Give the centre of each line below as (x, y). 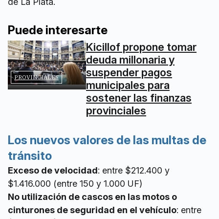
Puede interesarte (58, 30)
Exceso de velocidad (53, 171)
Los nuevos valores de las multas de (107, 140)
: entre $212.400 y (134, 171)
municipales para (128, 85)
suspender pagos (129, 73)
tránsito (30, 156)
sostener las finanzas (139, 98)
